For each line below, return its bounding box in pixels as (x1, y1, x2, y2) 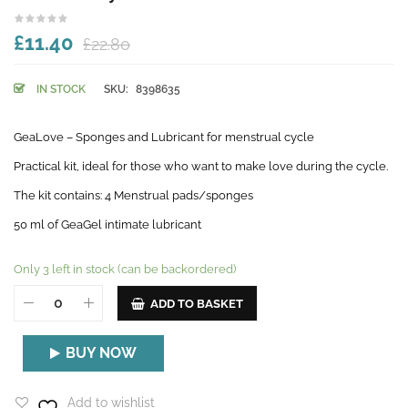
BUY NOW (66, 343, 137, 362)
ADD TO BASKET (150, 296, 243, 311)
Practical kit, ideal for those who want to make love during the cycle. (14, 158, 388, 173)
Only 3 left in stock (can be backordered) (14, 261, 236, 276)
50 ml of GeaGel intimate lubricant (14, 217, 201, 231)
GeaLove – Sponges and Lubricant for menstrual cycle (14, 129, 314, 144)
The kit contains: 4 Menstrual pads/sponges (14, 188, 253, 202)
